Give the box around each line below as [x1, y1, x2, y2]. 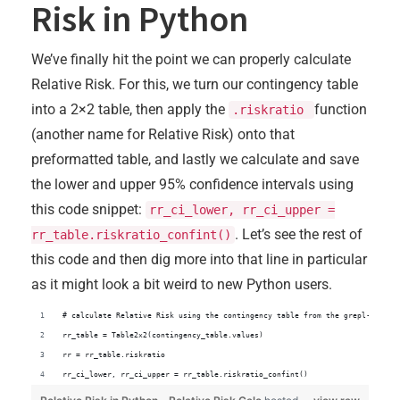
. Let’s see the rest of [235, 226, 362, 244]
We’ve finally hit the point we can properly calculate [31, 51, 351, 69]
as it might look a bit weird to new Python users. [31, 276, 332, 294]
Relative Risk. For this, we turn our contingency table [31, 76, 358, 94]
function [314, 101, 367, 119]
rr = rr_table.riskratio [62, 351, 165, 360]
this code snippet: [31, 201, 146, 219]
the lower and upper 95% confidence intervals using [31, 176, 354, 194]
